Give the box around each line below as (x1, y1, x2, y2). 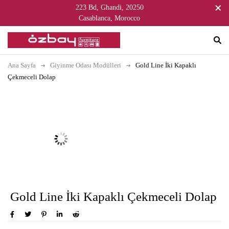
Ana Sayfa (8, 61, 36, 69)
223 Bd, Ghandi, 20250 (75, 4, 144, 11)
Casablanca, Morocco (79, 14, 140, 22)
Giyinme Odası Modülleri (50, 61, 121, 69)
